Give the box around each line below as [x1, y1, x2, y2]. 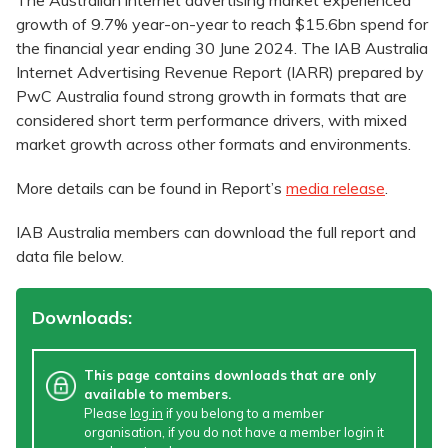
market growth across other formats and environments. [16, 134, 411, 155]
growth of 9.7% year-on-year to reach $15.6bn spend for [16, 14, 428, 35]
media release [286, 178, 385, 199]
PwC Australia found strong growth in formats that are [16, 86, 407, 107]
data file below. [16, 246, 128, 267]
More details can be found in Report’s [16, 178, 286, 199]
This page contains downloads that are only [84, 367, 376, 384]
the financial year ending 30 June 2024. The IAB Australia [16, 38, 428, 59]
